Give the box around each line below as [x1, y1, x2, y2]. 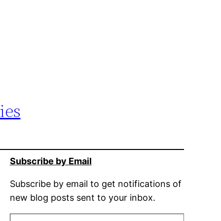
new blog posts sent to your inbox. [9, 192, 155, 203]
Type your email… [9, 207, 17, 218]
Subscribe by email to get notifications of [9, 178, 182, 189]
